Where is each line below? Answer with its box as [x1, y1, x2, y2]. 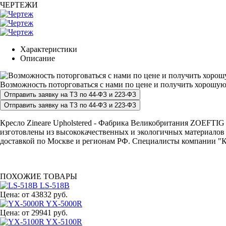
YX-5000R [46, 199, 82, 208]
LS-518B [40, 181, 70, 190]
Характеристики [20, 44, 77, 53]
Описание [20, 53, 55, 63]
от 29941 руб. [22, 208, 68, 217]
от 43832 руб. [22, 190, 68, 199]
